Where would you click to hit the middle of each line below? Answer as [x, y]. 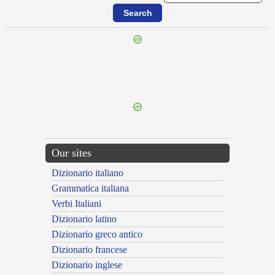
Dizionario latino [84, 219]
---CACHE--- [20, 84]
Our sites [72, 153]
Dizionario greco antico [97, 234]
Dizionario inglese [87, 265]
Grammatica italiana [90, 188]
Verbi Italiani [76, 204]
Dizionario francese [89, 250]
